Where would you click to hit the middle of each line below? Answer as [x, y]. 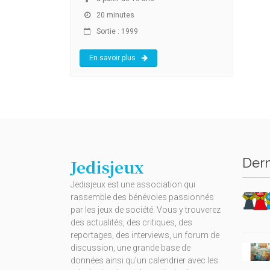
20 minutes [115, 15]
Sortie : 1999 [116, 31]
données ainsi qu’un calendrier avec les [144, 260]
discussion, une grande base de [130, 247]
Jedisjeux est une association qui [133, 184]
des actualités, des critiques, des [131, 222]
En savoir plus [112, 58]
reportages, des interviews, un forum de [145, 235]
